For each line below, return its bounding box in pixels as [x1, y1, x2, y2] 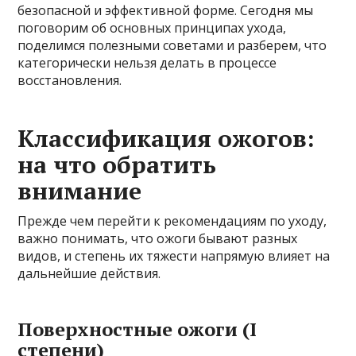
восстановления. [17, 71, 122, 89]
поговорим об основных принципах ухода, [17, 18, 287, 37]
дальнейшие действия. [17, 264, 161, 282]
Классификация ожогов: [17, 122, 315, 154]
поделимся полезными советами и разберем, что [17, 36, 327, 54]
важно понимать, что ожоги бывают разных [17, 229, 298, 247]
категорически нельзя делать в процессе [17, 53, 277, 72]
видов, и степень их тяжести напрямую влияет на [17, 246, 331, 265]
